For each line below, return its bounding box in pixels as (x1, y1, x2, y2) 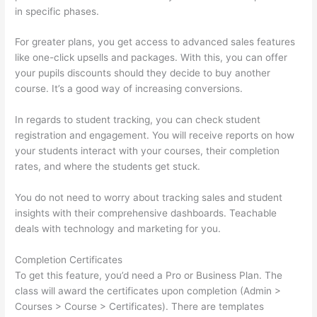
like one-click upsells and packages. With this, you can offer (15, 52, 288, 64)
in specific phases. (15, 5, 100, 17)
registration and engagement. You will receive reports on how (15, 129, 295, 142)
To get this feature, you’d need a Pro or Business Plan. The (15, 270, 283, 282)
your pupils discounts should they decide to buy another (15, 67, 271, 79)
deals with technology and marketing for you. (15, 223, 221, 235)
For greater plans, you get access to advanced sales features (15, 36, 296, 48)
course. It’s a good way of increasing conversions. (15, 83, 243, 95)
